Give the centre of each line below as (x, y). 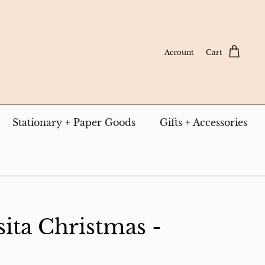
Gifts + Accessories (203, 122)
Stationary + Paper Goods (74, 122)
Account (179, 52)
